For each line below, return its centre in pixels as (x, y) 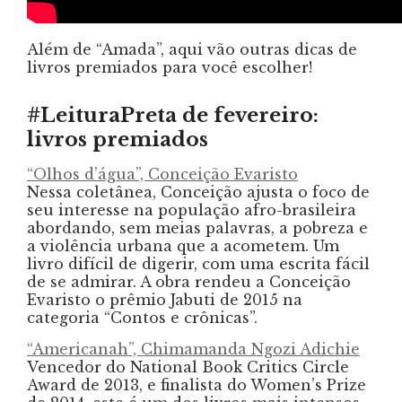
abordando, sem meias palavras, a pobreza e (197, 227)
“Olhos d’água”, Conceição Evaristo (162, 174)
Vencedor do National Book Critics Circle (188, 367)
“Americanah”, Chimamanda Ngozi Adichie (193, 349)
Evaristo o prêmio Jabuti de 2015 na (165, 299)
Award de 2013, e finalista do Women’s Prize (197, 385)
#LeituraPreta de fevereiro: (173, 115)
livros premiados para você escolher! (170, 67)
